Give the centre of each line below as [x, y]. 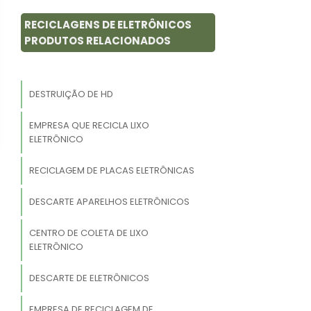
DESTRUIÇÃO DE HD [71, 94]
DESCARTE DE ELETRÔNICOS [89, 278]
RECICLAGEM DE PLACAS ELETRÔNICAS [111, 171]
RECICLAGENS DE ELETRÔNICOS [108, 25]
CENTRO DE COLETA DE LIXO [89, 233]
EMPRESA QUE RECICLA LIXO [89, 126]
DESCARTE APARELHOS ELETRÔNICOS [109, 202]
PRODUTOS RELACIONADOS [98, 41]
